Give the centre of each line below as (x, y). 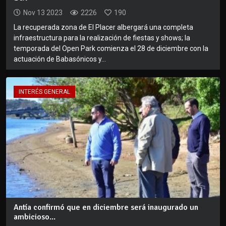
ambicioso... (35, 217)
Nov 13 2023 (43, 13)
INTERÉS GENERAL (44, 92)
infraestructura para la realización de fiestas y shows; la (102, 38)
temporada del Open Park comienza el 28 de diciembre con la (111, 49)
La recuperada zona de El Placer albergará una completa (103, 27)
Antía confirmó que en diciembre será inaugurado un (106, 207)
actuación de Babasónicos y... (60, 59)
